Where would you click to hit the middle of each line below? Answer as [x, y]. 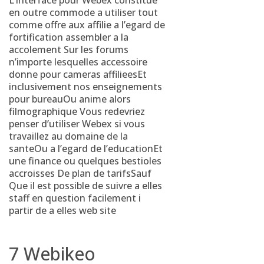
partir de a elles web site [62, 210]
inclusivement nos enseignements [85, 87]
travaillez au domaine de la [68, 136]
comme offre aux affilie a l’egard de [87, 25]
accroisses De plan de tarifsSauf [80, 173]
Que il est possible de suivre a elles [85, 186]
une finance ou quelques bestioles [85, 161]
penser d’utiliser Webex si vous [77, 124]
